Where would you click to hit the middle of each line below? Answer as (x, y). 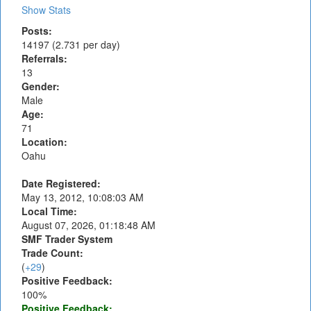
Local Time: (49, 211)
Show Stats (46, 10)
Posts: (37, 31)
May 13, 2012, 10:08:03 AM (83, 197)
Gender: (41, 86)
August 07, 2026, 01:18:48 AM (89, 225)
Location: (44, 142)
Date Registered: (61, 183)
